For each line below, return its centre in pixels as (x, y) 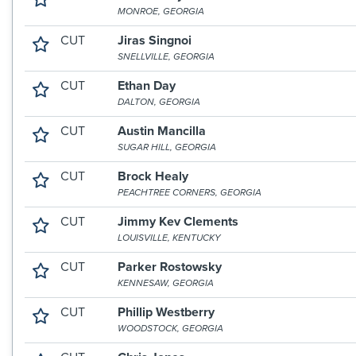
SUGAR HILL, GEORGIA (167, 147)
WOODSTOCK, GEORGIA (171, 328)
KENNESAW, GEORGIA (166, 283)
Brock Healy (153, 176)
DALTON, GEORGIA (159, 102)
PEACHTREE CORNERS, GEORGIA (190, 192)
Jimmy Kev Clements (178, 222)
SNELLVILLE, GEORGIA (166, 56)
